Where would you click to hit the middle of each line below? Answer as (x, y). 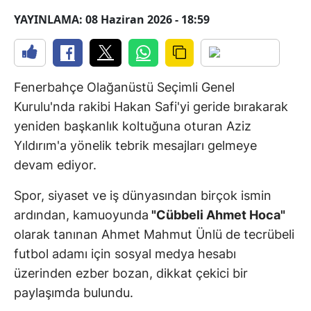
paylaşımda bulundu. (74, 293)
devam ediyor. (57, 165)
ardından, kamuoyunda (81, 215)
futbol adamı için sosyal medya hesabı (125, 254)
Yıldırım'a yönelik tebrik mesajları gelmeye (135, 146)
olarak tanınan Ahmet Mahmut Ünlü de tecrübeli (154, 235)
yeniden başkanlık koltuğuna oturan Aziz (133, 126)
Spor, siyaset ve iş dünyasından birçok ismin (143, 196)
